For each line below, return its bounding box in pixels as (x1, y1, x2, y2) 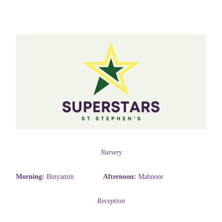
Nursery (100, 149, 122, 156)
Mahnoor (138, 173, 164, 180)
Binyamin (47, 173, 74, 180)
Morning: (16, 173, 47, 180)
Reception (97, 197, 125, 205)
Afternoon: (103, 173, 138, 180)
